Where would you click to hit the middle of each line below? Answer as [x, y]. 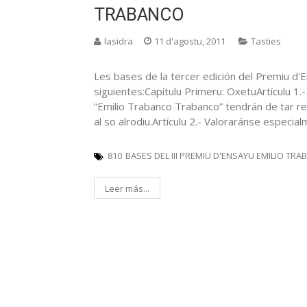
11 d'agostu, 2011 [190, 41]
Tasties [266, 41]
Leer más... [127, 188]
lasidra [119, 41]
